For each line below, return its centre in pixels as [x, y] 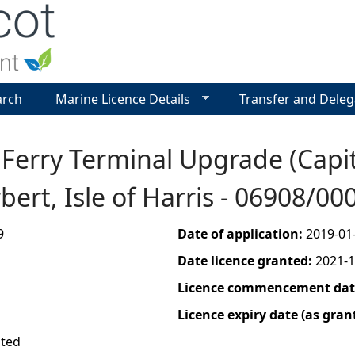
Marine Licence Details [123, 99]
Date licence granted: [246, 261]
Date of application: [242, 234]
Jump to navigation [177, 11]
